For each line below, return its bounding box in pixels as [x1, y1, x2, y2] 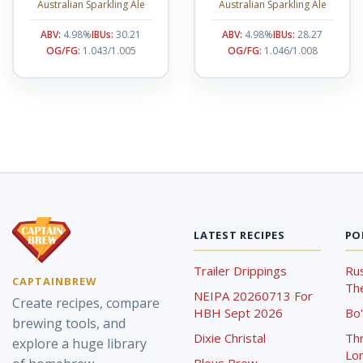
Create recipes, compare [12, 293, 160, 312]
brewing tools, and [12, 314, 126, 332]
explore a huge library [12, 334, 147, 352]
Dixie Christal [194, 330, 266, 346]
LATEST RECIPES [194, 228, 285, 242]
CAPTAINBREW [12, 273, 98, 288]
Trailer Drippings [194, 263, 287, 279]
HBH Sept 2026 [194, 305, 283, 321]
